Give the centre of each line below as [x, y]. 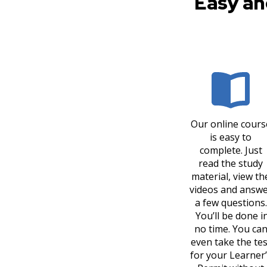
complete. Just [231, 150]
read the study [231, 163]
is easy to [231, 137]
